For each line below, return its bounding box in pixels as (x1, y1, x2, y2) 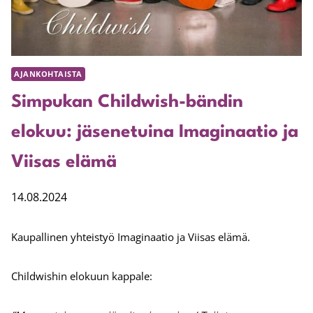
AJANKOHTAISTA (14, 69, 82, 79)
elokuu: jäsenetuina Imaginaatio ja (11, 124, 298, 142)
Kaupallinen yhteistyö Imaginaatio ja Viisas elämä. (11, 230, 250, 245)
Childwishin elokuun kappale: (11, 269, 152, 284)
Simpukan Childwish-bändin (11, 94, 243, 112)
